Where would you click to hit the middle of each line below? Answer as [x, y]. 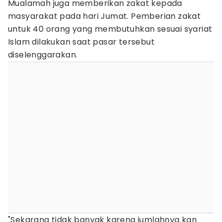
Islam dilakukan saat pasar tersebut [81, 42]
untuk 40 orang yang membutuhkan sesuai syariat [110, 29]
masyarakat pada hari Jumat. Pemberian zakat [105, 16]
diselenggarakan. [44, 55]
